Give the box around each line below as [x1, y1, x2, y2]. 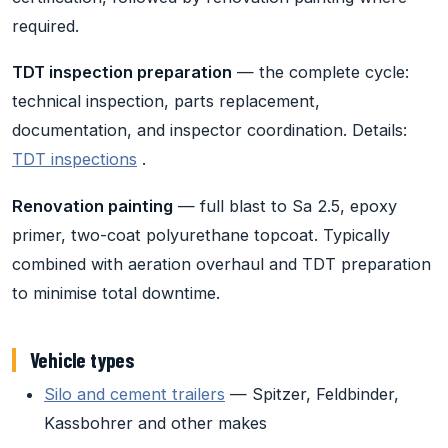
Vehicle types [29, 346, 135, 372]
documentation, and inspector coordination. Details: [12, 120, 407, 141]
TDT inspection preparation [12, 62, 232, 83]
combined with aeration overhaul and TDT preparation [12, 253, 431, 274]
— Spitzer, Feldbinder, [225, 383, 399, 404]
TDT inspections [12, 149, 137, 170]
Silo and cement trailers [44, 383, 225, 404]
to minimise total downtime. [12, 282, 220, 303]
